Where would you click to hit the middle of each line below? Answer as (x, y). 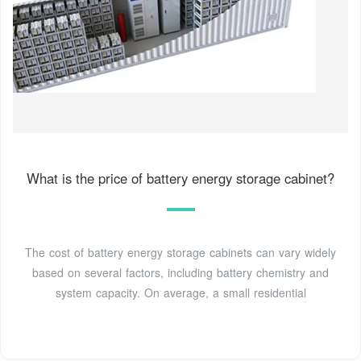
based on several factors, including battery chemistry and (180, 273)
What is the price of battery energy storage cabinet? (180, 178)
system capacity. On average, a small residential (180, 293)
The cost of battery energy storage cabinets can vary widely (180, 253)
